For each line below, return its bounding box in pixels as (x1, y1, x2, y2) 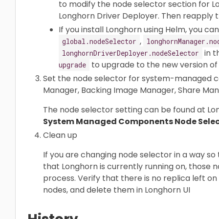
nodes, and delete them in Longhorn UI (43, 184, 190, 196)
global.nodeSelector (62, 36, 136, 46)
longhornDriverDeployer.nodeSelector (62, 48, 199, 58)
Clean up (43, 129, 77, 141)
